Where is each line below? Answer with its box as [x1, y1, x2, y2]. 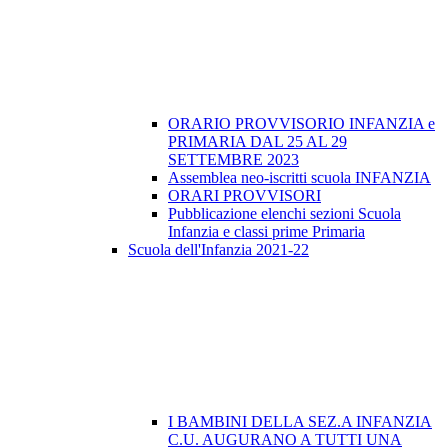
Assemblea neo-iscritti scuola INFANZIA [168, 169, 431, 187]
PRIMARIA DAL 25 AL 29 [168, 133, 347, 151]
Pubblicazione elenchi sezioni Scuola [168, 205, 401, 223]
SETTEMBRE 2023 [168, 151, 299, 169]
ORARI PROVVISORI [168, 187, 321, 205]
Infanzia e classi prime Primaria [168, 223, 365, 241]
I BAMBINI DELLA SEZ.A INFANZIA [168, 413, 432, 431]
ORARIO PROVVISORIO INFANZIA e [168, 115, 435, 133]
